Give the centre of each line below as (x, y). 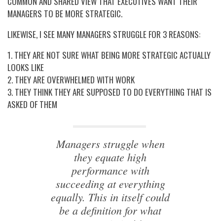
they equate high (110, 157)
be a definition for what (110, 210)
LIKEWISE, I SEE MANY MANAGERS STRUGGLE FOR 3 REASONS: (104, 34)
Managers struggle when (110, 143)
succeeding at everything (110, 183)
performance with (110, 170)
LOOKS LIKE (26, 67)
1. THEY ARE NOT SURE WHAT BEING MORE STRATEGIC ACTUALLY (109, 55)
